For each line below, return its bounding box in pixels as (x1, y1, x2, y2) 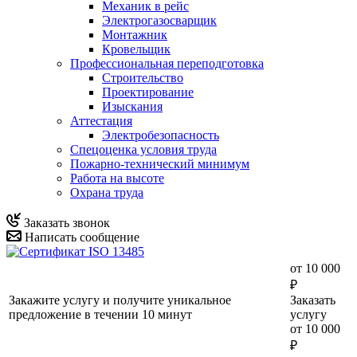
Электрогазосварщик (102, 13, 217, 27)
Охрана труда (70, 185, 143, 199)
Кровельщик (102, 41, 171, 56)
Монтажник (102, 27, 167, 41)
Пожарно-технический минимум (70, 156, 249, 171)
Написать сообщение (22, 229, 139, 244)
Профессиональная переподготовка (70, 56, 264, 70)
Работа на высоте (70, 171, 164, 185)
